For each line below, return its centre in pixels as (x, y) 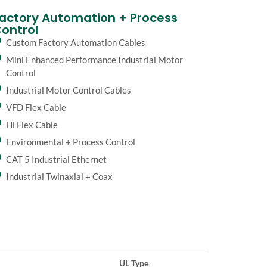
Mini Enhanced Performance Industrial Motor (95, 60)
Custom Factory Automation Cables (76, 42)
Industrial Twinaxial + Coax (60, 176)
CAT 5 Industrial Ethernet (57, 159)
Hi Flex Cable (32, 125)
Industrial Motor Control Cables (69, 90)
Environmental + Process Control (71, 142)
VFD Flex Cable (36, 107)
